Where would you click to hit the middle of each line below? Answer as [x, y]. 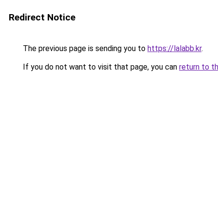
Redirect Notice [42, 17]
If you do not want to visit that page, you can [100, 67]
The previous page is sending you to [84, 48]
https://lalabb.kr [174, 48]
